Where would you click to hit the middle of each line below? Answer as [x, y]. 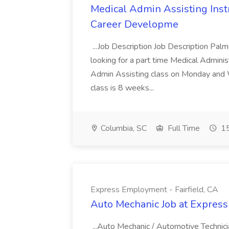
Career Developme [134, 24]
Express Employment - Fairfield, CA [154, 190]
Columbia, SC [123, 128]
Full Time [183, 128]
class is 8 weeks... [123, 88]
